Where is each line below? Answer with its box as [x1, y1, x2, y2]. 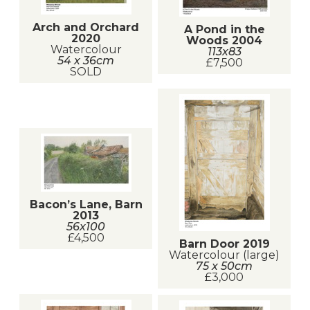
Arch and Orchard [33, 20, 139, 34]
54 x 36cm [57, 53, 114, 67]
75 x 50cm [196, 259, 253, 273]
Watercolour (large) [169, 248, 280, 262]
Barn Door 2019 [179, 237, 270, 250]
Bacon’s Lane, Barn [29, 197, 143, 211]
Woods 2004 [186, 33, 262, 47]
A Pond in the [183, 22, 265, 36]
